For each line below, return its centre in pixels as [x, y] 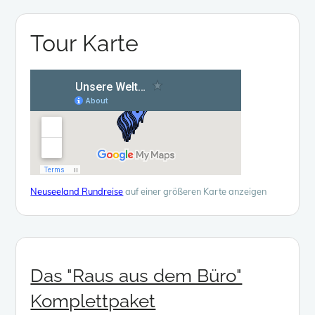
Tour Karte [85, 43]
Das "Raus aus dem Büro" [136, 275]
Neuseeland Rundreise [77, 191]
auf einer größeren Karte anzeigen [195, 191]
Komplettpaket [93, 301]
